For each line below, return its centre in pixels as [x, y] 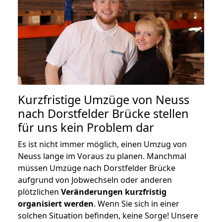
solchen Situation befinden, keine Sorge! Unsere [108, 215]
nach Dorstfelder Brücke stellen [103, 113]
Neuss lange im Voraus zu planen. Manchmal [102, 156]
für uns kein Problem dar [86, 127]
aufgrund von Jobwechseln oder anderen [95, 180]
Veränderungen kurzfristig [114, 192]
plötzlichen [39, 192]
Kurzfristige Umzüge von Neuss [104, 99]
